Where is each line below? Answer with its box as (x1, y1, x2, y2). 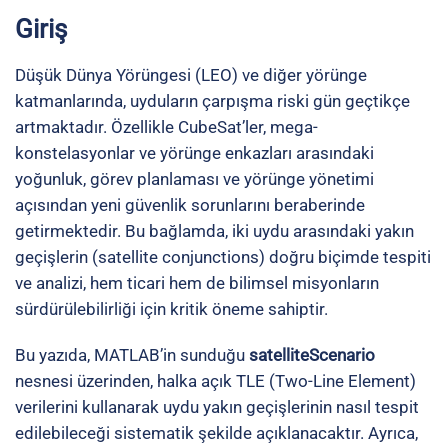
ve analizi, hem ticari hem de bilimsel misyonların (15, 273, 379, 293)
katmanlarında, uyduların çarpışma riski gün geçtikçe (15, 91, 410, 111)
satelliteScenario (249, 345, 375, 365)
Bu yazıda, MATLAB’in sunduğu (15, 345, 249, 365)
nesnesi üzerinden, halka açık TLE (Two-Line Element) (15, 371, 416, 391)
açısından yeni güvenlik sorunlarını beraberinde (15, 195, 365, 215)
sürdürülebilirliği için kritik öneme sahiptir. (15, 299, 328, 319)
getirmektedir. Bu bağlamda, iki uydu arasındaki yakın (15, 221, 414, 241)
